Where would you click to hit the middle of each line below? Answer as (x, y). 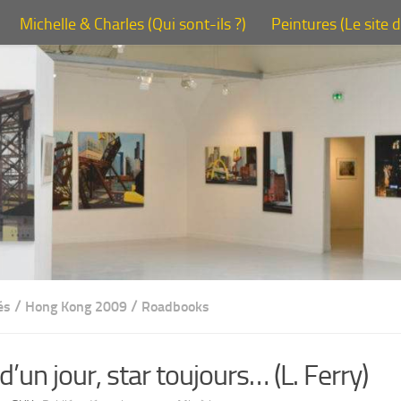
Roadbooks (175, 307)
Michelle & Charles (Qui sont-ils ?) (133, 24)
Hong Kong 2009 (76, 307)
